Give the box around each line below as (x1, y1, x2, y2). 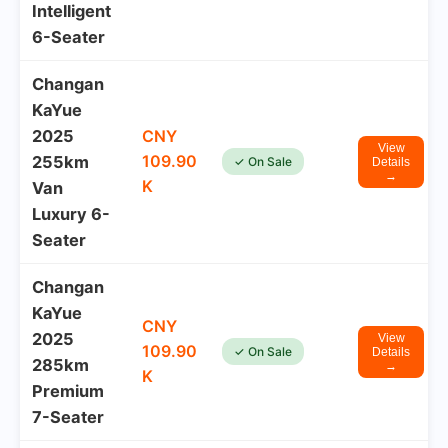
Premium (32, 381, 104, 401)
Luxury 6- (32, 204, 110, 224)
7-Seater (32, 407, 104, 427)
